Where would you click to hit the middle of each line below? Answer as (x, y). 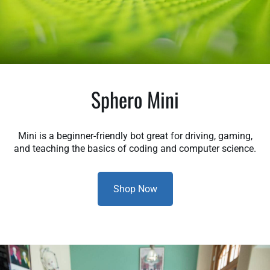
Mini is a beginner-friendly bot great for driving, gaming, (135, 136)
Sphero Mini (135, 99)
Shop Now (135, 189)
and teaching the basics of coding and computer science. (135, 148)
